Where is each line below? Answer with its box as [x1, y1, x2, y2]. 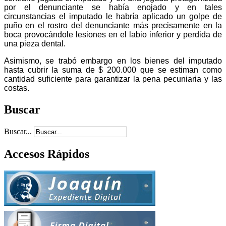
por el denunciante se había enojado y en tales [4, 3, 222, 12]
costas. [4, 83, 29, 92]
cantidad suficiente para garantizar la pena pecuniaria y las [4, 74, 222, 83]
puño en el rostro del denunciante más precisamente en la [4, 21, 222, 30]
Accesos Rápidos [4, 147, 89, 160]
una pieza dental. [4, 39, 66, 48]
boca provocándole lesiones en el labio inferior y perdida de [4, 30, 222, 39]
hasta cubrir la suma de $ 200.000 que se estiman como [4, 65, 222, 74]
